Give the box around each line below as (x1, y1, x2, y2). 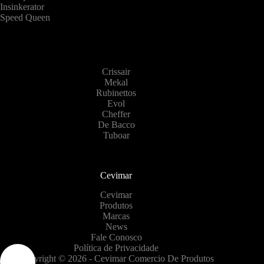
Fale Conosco (90, 232, 142, 243)
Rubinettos (96, 88, 137, 98)
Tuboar (103, 130, 130, 141)
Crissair (102, 67, 131, 77)
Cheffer (102, 109, 131, 120)
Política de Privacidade (74, 243, 159, 253)
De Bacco (97, 120, 135, 130)
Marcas (103, 211, 130, 222)
